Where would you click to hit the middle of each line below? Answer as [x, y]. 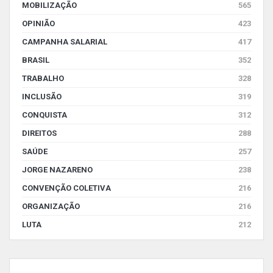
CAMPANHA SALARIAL [65, 41]
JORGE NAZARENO [57, 169]
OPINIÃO [38, 23]
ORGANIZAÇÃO [51, 206]
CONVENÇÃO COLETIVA [66, 188]
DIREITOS [39, 133]
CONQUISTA [44, 115]
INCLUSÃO [42, 96]
